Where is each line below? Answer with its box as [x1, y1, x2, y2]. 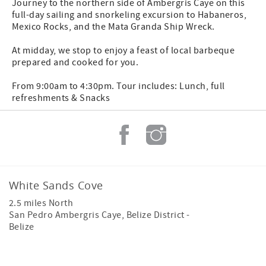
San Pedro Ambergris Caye [9, 209, 122, 221]
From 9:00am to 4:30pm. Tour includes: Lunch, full [12, 80, 225, 92]
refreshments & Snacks [12, 92, 110, 104]
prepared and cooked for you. [12, 56, 141, 68]
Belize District [126, 209, 185, 221]
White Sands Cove [9, 178, 103, 192]
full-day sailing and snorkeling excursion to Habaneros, [12, 9, 247, 21]
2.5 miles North [9, 197, 74, 209]
